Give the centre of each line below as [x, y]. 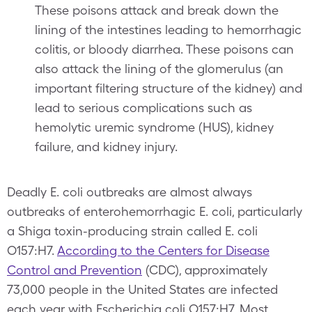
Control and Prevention [75, 270]
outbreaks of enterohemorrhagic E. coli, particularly [155, 211]
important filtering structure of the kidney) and [169, 88]
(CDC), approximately [205, 270]
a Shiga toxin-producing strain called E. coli [132, 231]
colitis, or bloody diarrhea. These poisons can [164, 49]
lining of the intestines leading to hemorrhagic [168, 30]
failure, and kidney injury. [106, 147]
